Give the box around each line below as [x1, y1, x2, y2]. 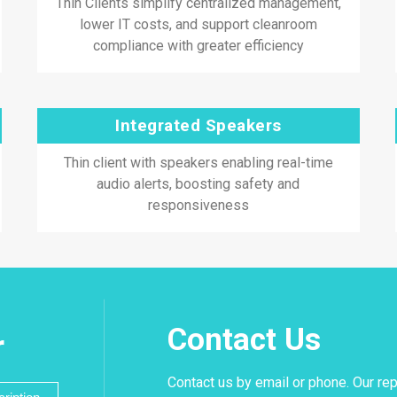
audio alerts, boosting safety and [97, 175, 300, 192]
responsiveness [147, 197, 249, 214]
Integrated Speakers [115, 115, 282, 136]
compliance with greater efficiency [92, 37, 304, 54]
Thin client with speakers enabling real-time [63, 154, 333, 171]
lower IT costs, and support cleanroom [79, 16, 317, 33]
